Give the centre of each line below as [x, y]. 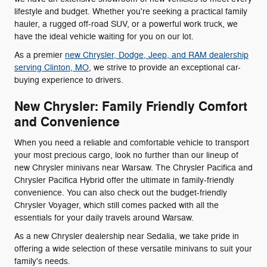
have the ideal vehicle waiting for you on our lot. [104, 37]
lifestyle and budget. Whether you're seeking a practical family [131, 12]
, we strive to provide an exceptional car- [165, 68]
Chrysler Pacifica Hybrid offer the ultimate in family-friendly [124, 180]
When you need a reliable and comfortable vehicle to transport [132, 142]
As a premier [40, 55]
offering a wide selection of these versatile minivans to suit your [133, 249]
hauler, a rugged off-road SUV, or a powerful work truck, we [126, 24]
